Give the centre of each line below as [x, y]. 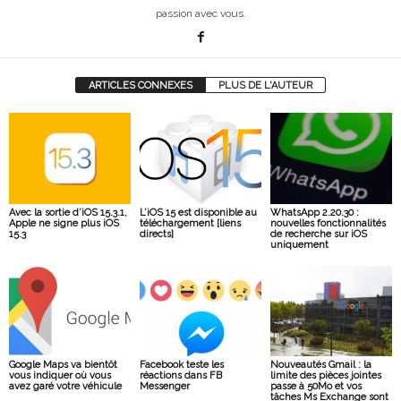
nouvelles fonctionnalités [328, 223]
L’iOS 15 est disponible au [198, 212]
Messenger [164, 387]
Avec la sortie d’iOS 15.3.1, [68, 212]
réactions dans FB [180, 376]
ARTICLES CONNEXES [141, 85]
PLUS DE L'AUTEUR [265, 85]
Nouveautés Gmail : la [320, 365]
